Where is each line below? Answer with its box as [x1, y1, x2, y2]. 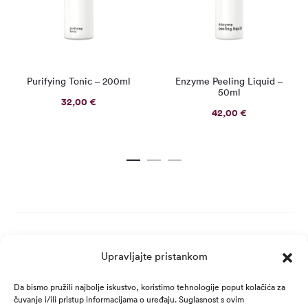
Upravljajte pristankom [100, 250, 208, 263]
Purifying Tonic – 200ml [27, 75, 131, 88]
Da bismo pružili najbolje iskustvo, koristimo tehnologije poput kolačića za [14, 282, 285, 292]
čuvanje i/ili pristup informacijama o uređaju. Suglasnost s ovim [14, 294, 244, 305]
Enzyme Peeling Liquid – [175, 75, 283, 88]
